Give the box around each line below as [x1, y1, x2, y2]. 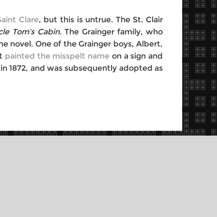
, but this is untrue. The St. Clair [38, 15, 163, 24]
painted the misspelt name [4, 51, 110, 61]
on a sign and [109, 51, 163, 61]
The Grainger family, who [64, 27, 163, 36]
